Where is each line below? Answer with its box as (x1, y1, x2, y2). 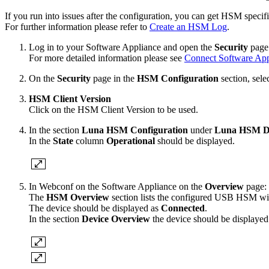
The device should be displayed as (29, 203, 161, 214)
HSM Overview (46, 192, 109, 203)
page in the (91, 73, 137, 84)
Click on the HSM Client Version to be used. (29, 104, 198, 115)
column (73, 136, 106, 147)
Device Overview (82, 214, 150, 225)
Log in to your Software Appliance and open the (29, 42, 214, 53)
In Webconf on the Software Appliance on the (29, 181, 205, 192)
